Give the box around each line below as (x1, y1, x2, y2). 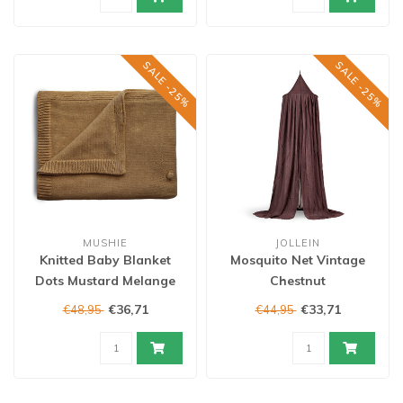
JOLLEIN (275, 237, 320, 249)
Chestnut (270, 273, 326, 289)
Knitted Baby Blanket (40, 252, 171, 268)
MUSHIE (83, 237, 128, 249)
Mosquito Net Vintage (230, 252, 365, 268)
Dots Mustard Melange (35, 273, 175, 289)
